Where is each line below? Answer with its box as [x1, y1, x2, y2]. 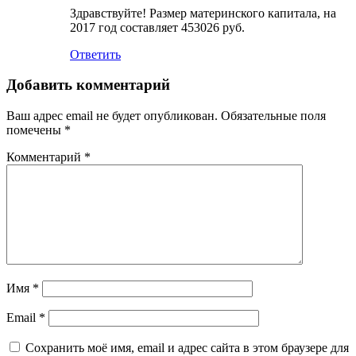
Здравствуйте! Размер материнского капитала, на [70, 6, 336, 20]
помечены [6, 123, 64, 137]
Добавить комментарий [6, 76, 170, 94]
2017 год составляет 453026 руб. [70, 20, 245, 34]
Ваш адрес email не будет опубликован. [6, 109, 218, 122]
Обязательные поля [221, 109, 326, 122]
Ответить [70, 47, 121, 61]
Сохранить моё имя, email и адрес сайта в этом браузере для [25, 341, 349, 354]
